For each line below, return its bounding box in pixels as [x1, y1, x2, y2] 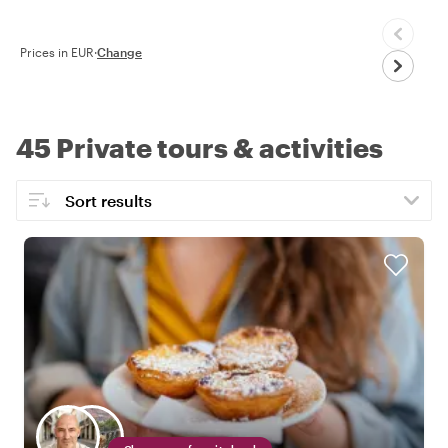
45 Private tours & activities [16, 131, 383, 163]
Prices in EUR [20, 44, 94, 59]
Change [97, 44, 142, 59]
